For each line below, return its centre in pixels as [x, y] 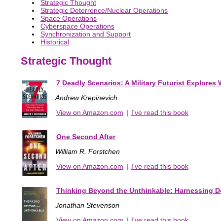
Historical [55, 42]
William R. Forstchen [88, 151]
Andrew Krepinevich [86, 97]
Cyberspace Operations [77, 26]
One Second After [86, 136]
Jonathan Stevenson [87, 205]
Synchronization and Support [86, 34]
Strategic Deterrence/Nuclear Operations [104, 10]
